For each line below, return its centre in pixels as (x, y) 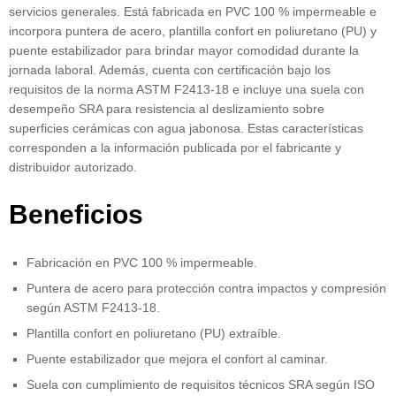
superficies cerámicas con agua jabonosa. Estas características (186, 129)
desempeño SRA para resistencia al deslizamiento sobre (167, 109)
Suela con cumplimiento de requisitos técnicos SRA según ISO (201, 384)
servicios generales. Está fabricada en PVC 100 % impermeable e (193, 12)
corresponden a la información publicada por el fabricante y (175, 148)
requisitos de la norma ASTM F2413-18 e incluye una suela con (187, 90)
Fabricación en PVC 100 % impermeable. (142, 262)
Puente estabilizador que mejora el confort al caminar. (177, 358)
